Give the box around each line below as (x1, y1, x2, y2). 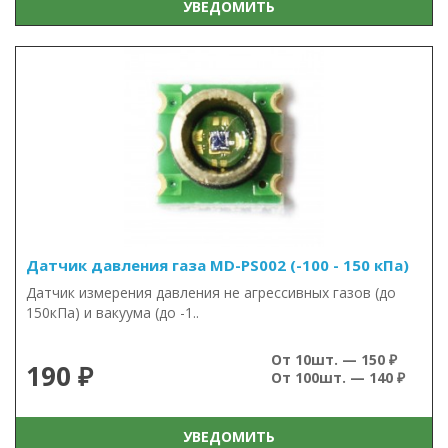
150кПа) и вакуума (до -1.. (26, 303, 199, 322)
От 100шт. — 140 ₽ (271, 368, 405, 387)
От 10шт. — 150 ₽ (271, 350, 397, 369)
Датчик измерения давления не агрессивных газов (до (26, 283, 396, 302)
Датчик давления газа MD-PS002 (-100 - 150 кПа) (26, 255, 409, 275)
